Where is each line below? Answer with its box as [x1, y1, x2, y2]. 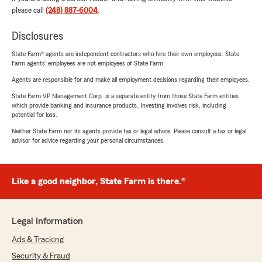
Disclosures [12, 30, 63, 42]
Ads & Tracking [12, 236, 64, 244]
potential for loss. [12, 111, 57, 118]
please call [12, 6, 46, 15]
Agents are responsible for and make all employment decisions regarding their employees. [12, 76, 250, 83]
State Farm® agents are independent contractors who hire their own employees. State [12, 50, 239, 57]
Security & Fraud [12, 252, 70, 260]
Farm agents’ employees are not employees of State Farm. [12, 60, 165, 67]
